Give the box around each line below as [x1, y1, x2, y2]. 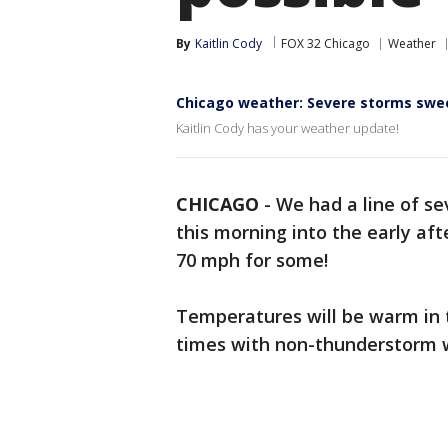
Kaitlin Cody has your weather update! [176, 119, 402, 137]
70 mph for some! [176, 248, 333, 272]
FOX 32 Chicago [281, 35, 370, 52]
